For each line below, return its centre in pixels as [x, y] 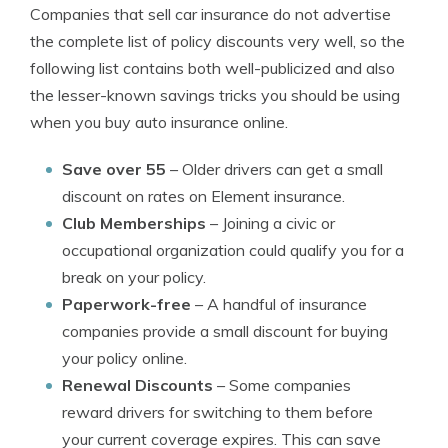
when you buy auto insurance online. [159, 122]
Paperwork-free [126, 304]
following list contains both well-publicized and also [212, 68]
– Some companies [282, 385]
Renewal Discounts [137, 385]
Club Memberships [134, 223]
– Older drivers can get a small [274, 169]
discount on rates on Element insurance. [203, 196]
